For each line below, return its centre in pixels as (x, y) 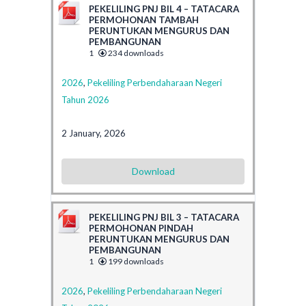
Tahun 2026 (85, 99)
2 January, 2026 (94, 133)
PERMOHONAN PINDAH (141, 228)
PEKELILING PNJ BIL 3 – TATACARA (164, 217)
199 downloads (135, 261)
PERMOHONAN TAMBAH (144, 19)
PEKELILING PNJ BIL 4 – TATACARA (164, 9)
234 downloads (135, 53)
